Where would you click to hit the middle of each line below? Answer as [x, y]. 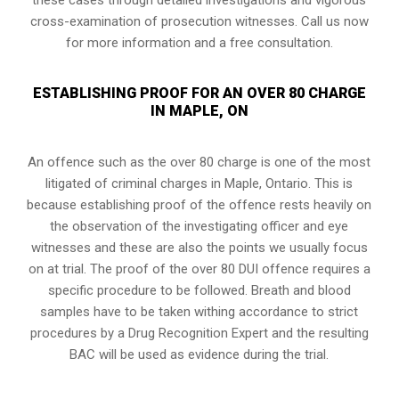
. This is [331, 183]
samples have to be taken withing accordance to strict [199, 311]
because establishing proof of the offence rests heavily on [199, 204]
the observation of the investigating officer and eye [199, 226]
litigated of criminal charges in [135, 183]
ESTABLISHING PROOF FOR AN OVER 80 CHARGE [199, 93]
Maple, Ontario [267, 183]
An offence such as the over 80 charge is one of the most [199, 162]
